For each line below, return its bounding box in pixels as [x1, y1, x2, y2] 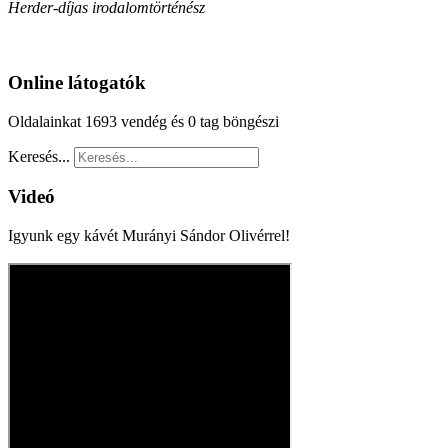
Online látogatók [8, 71, 146, 93]
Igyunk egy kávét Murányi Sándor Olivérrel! [8, 227, 290, 245]
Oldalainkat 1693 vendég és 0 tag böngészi [8, 112, 279, 130]
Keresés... [8, 147, 70, 165]
